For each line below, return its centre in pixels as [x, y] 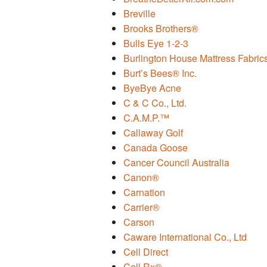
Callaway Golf [153, 133]
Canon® [141, 178]
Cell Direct [146, 252]
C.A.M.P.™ [146, 118]
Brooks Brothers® [161, 29]
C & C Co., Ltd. [155, 103]
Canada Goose [156, 148]
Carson [139, 222]
